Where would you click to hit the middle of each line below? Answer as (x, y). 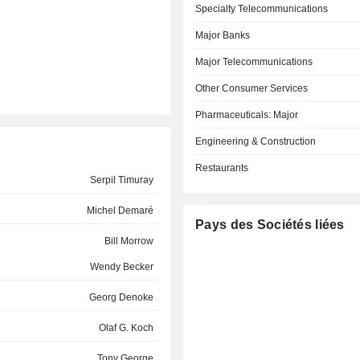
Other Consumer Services (252, 88)
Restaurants (222, 168)
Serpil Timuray (121, 180)
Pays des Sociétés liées (270, 225)
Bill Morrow (129, 241)
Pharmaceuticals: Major (247, 115)
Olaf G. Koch (126, 328)
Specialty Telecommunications (262, 9)
